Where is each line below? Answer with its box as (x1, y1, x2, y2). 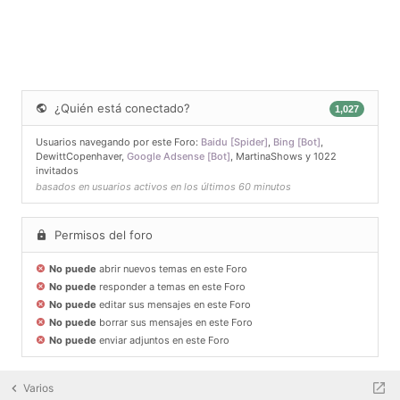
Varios (23, 381, 54, 396)
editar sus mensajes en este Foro (96, 298, 251, 312)
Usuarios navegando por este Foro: (36, 136, 201, 149)
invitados (36, 164, 79, 178)
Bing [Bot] (273, 136, 321, 149)
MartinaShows (236, 150, 303, 163)
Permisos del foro (51, 228, 153, 243)
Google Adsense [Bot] (127, 150, 230, 163)
